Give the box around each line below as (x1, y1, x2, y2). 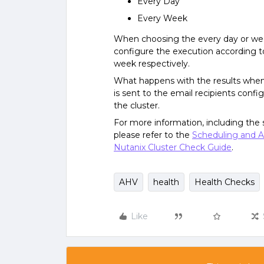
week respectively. (114, 58, 190, 69)
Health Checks (194, 177, 255, 187)
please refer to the (114, 130, 192, 140)
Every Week (137, 13, 187, 24)
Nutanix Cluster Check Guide (114, 142, 232, 153)
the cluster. (114, 100, 160, 111)
